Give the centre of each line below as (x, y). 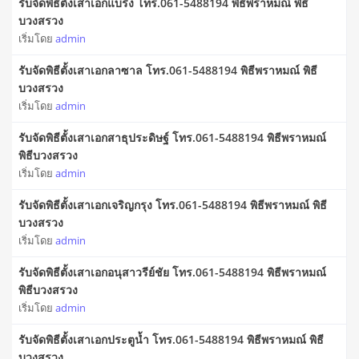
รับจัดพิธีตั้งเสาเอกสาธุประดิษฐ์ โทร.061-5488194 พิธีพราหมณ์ (172, 138)
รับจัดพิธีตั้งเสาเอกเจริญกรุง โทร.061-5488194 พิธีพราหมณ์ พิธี (173, 205)
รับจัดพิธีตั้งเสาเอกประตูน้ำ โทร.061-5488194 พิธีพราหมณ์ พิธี (171, 340)
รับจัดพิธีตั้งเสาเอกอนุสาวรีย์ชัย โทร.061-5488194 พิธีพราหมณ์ (172, 272)
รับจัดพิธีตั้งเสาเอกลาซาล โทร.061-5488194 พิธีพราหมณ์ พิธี (168, 71)
